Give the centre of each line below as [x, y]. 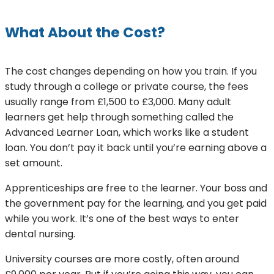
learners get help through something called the [119, 117]
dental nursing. [40, 234]
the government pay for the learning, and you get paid [136, 203]
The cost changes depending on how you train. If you [131, 71]
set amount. [34, 163]
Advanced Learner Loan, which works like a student [127, 132]
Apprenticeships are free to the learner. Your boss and [136, 188]
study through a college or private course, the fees [127, 86]
